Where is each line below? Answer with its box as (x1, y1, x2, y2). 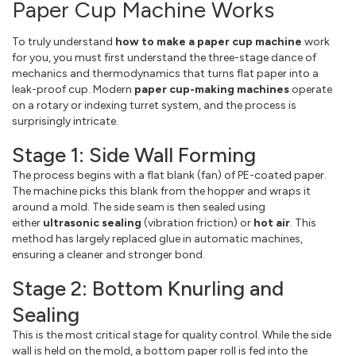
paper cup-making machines (134, 83, 289, 97)
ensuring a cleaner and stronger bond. (12, 248, 205, 262)
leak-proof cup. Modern (12, 83, 134, 97)
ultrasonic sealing (43, 216, 141, 230)
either (12, 216, 43, 230)
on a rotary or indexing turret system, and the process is (12, 99, 296, 113)
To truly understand (12, 35, 115, 49)
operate (289, 83, 332, 97)
